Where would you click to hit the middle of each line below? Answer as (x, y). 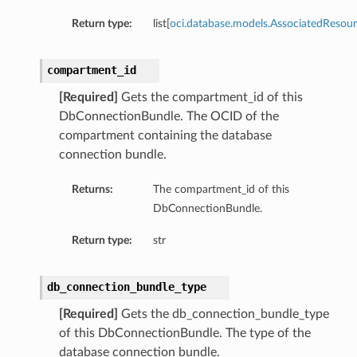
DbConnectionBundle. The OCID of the (169, 117)
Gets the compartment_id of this (210, 98)
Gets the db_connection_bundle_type (223, 314)
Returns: (92, 190)
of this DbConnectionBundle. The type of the (184, 333)
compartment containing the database (165, 136)
